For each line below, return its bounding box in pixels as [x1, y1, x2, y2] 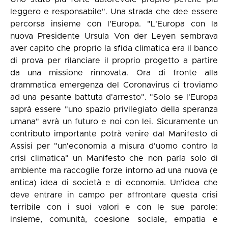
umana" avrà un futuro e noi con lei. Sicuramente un [10, 117, 218, 126]
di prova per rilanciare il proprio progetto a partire [10, 56, 218, 65]
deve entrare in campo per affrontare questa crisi [10, 190, 218, 199]
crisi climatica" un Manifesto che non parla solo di [10, 154, 218, 162]
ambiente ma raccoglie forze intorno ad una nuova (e [10, 166, 218, 175]
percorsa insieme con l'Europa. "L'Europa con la [10, 19, 218, 28]
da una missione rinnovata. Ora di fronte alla [10, 68, 218, 77]
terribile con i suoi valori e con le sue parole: [10, 203, 218, 211]
